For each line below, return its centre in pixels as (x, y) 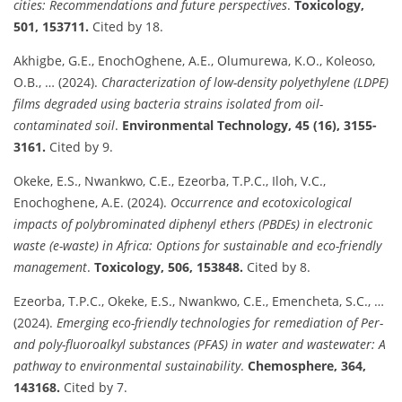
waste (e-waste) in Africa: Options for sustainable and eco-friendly (197, 245)
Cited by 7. (94, 387)
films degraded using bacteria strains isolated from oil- (168, 103)
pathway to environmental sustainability (127, 365)
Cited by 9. (79, 146)
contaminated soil (64, 125)
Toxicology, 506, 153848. (169, 267)
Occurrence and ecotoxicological (261, 202)
